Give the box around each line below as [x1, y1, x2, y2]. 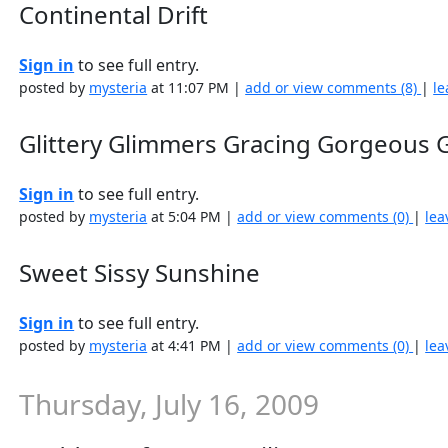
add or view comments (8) [245, 78, 422, 97]
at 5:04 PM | [147, 207, 238, 226]
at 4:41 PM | [147, 336, 238, 355]
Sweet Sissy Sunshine [19, 256, 261, 289]
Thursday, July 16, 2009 [19, 385, 320, 423]
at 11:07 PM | [147, 78, 246, 97]
